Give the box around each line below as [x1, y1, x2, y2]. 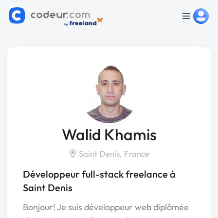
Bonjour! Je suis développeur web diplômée [23, 201, 189, 213]
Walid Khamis [61, 125, 157, 144]
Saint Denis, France [77, 148, 149, 159]
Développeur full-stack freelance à [23, 168, 176, 180]
